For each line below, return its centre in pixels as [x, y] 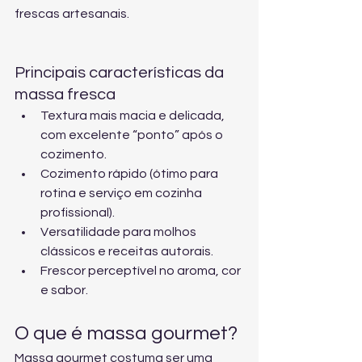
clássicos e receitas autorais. [127, 251]
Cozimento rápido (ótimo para [130, 174]
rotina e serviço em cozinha [122, 193]
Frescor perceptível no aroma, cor [142, 271]
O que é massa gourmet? [126, 333]
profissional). [78, 213]
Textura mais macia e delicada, [134, 116]
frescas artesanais [71, 14]
